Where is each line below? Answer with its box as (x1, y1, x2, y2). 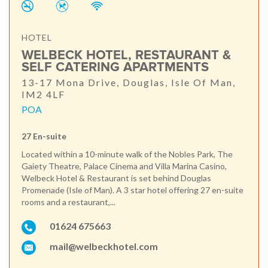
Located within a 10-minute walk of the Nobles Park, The (22, 149, 233, 160)
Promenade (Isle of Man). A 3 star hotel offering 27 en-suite (22, 185, 243, 196)
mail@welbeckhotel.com (50, 240, 158, 252)
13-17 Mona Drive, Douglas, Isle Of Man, (22, 77, 236, 89)
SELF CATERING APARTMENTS (22, 59, 209, 76)
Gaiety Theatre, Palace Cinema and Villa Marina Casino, (22, 161, 227, 172)
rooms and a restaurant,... (22, 197, 115, 208)
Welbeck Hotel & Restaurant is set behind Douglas (22, 173, 211, 184)
